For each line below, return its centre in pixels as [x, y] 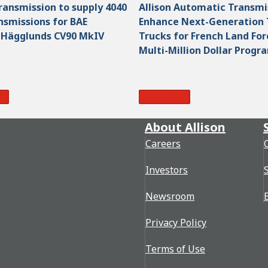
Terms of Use [175, 249]
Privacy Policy [176, 223]
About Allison [185, 127]
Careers [163, 144]
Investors [167, 170]
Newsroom [170, 197]
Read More [165, 97]
